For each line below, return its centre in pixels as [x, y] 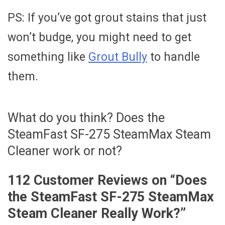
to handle [174, 57]
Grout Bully [118, 57]
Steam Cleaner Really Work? [94, 213]
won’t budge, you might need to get [99, 38]
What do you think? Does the [86, 118]
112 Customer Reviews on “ [91, 180]
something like [48, 57]
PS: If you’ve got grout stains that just [107, 18]
